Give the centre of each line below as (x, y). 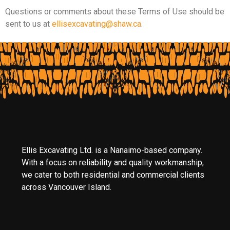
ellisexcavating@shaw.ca (97, 24)
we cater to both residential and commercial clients (113, 175)
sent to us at (28, 24)
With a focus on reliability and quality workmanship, (113, 163)
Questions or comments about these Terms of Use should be (115, 11)
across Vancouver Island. (66, 187)
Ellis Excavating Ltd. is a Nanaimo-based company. (112, 150)
